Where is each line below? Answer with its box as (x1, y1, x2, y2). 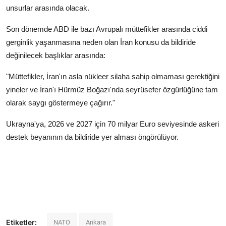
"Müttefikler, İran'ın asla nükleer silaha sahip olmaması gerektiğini (6, 72, 219, 81)
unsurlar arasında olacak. (6, 4, 89, 13)
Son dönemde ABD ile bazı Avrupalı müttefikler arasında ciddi (6, 25, 207, 34)
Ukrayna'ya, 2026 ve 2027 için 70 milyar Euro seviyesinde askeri (6, 120, 219, 129)
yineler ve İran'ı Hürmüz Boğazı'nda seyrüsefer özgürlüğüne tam (6, 85, 218, 94)
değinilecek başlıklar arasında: (6, 51, 105, 60)
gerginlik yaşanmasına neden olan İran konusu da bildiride (6, 38, 196, 47)
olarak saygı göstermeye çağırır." (6, 98, 115, 107)
